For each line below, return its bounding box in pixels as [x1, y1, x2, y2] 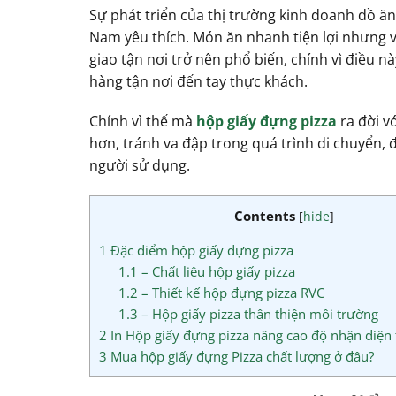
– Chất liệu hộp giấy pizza [138, 263, 296, 281]
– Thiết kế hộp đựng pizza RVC [138, 284, 325, 302]
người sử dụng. [88, 156, 190, 176]
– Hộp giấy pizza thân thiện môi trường [138, 305, 379, 324]
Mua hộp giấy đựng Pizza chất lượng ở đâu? [106, 347, 374, 366]
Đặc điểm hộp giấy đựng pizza [106, 241, 293, 260]
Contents [233, 207, 295, 225]
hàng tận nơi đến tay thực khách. [88, 71, 308, 91]
